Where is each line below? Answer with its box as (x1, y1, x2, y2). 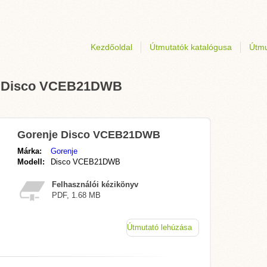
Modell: (17, 157, 45, 166)
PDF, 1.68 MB (52, 191, 101, 200)
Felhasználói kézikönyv (52, 180, 138, 189)
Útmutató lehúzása (127, 223, 192, 232)
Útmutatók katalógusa (150, 42, 232, 52)
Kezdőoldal (91, 42, 132, 52)
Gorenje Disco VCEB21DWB (17, 129, 160, 141)
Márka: (17, 147, 42, 156)
